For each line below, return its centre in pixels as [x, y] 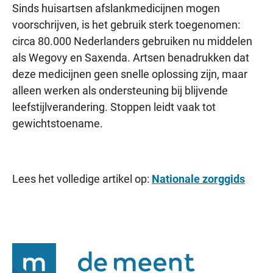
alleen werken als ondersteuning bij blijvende [120, 90]
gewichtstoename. [58, 123]
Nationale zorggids [198, 179]
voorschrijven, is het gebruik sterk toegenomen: [126, 25]
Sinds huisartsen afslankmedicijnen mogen [116, 8]
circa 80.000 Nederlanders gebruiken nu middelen [132, 41]
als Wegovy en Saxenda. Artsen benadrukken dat [131, 58]
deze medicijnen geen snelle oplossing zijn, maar [130, 74]
